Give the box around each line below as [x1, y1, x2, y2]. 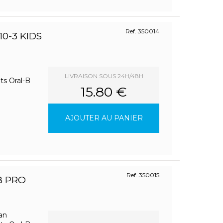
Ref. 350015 [126, 171, 160, 179]
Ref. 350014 [125, 27, 160, 35]
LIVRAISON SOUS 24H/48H [64, 72, 143, 80]
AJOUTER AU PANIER [65, 113, 143, 123]
